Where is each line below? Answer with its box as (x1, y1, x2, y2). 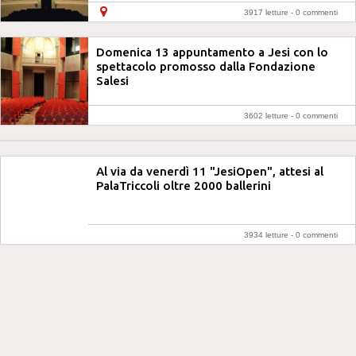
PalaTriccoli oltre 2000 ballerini (96, 179, 271, 192)
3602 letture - (244, 111, 296, 120)
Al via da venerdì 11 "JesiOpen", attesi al (96, 164, 323, 178)
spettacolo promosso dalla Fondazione (96, 60, 315, 73)
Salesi (96, 74, 129, 87)
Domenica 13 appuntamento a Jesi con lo (96, 45, 328, 59)
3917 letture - (244, 8, 296, 17)
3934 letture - (244, 230, 296, 239)
